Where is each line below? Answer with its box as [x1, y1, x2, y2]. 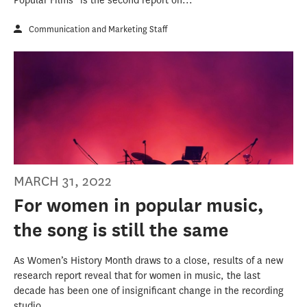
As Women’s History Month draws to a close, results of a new [14, 254, 283, 268]
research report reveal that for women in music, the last [14, 269, 260, 283]
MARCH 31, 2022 [14, 172, 112, 191]
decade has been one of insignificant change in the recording [14, 284, 284, 298]
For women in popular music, [14, 195, 264, 217]
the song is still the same [14, 219, 229, 241]
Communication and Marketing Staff [29, 23, 167, 35]
